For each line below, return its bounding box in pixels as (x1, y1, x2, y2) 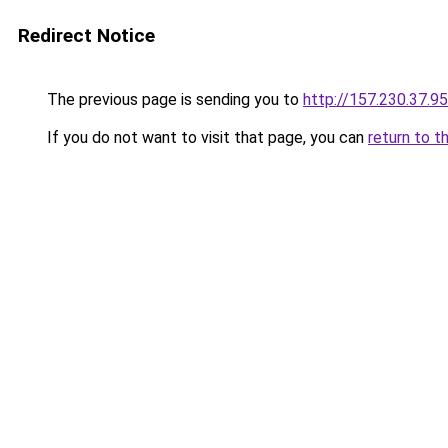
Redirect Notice (18, 24, 155, 47)
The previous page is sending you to (43, 90, 303, 109)
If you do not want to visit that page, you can (43, 128, 368, 147)
